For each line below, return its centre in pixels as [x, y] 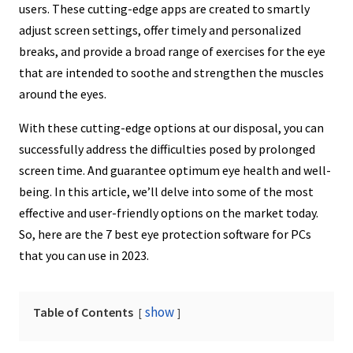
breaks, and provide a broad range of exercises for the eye [172, 51]
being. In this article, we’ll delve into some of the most [166, 191]
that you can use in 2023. [84, 255]
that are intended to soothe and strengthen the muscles [171, 72]
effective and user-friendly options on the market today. [169, 212]
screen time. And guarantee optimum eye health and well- [175, 170]
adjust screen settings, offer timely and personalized [160, 30]
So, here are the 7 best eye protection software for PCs [165, 234]
